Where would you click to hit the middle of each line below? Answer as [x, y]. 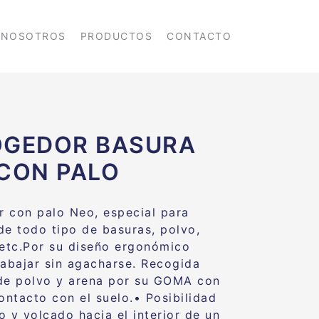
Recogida [171, 263]
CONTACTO [199, 36]
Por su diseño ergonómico [107, 246]
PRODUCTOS [116, 36]
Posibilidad [181, 298]
